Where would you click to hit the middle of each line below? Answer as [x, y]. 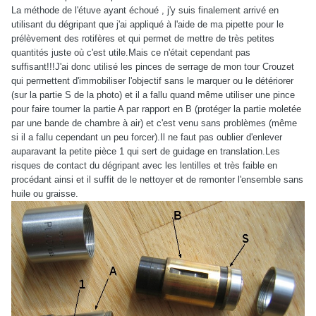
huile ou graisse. [45, 193]
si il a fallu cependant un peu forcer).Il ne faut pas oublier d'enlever [147, 137]
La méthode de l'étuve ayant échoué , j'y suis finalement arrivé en [145, 10]
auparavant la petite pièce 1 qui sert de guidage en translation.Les [146, 151]
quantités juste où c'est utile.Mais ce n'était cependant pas [131, 52]
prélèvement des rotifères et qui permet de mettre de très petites [143, 38]
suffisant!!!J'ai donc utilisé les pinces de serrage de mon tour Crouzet [153, 66]
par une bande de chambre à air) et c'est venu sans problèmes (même [154, 123]
